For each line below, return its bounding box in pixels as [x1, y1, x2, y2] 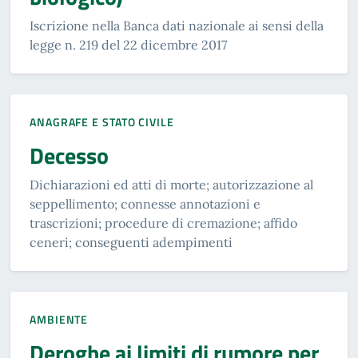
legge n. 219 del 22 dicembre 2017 [30, 37, 227, 53]
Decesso [30, 138, 109, 173]
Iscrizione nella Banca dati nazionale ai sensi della [30, 18, 324, 34]
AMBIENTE [30, 311, 89, 328]
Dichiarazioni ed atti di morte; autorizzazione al [30, 177, 313, 193]
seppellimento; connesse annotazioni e [30, 196, 261, 212]
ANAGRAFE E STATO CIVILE [30, 113, 174, 130]
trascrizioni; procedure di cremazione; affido [30, 215, 297, 231]
